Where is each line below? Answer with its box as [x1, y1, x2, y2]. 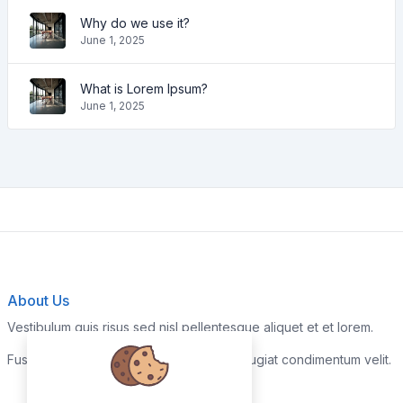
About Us [7, 291, 69, 309]
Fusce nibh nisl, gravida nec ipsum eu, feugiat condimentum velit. [7, 352, 391, 367]
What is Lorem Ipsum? [80, 80, 208, 96]
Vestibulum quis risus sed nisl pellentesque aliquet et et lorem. [7, 319, 373, 335]
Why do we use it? [80, 14, 190, 31]
